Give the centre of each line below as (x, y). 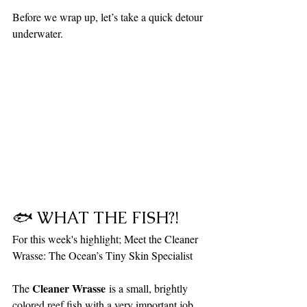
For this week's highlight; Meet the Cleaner (107, 238)
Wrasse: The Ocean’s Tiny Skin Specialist (102, 255)
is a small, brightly (148, 288)
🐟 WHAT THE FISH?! (96, 217)
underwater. (38, 34)
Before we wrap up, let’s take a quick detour (109, 17)
